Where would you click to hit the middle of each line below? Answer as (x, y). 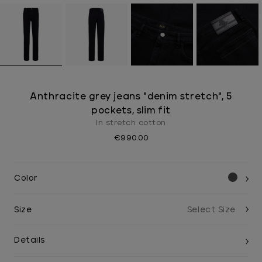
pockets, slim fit (131, 111)
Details (30, 240)
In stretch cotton (131, 123)
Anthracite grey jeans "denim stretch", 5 (131, 96)
